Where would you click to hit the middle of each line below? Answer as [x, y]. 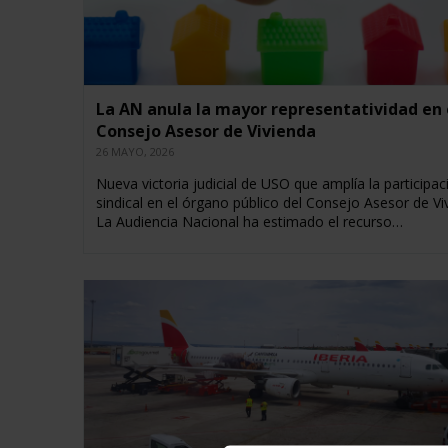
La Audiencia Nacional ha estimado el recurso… [249, 222]
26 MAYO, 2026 [134, 152]
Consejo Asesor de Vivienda [205, 131]
